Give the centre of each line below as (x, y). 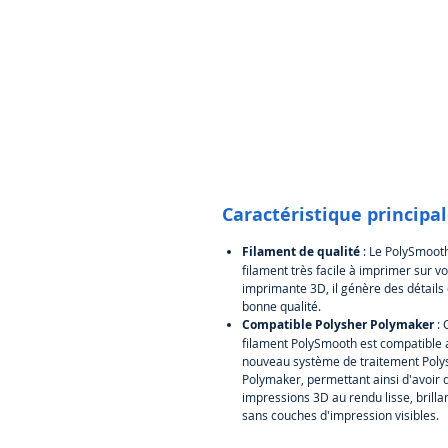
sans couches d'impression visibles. (340, 414)
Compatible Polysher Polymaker (338, 324)
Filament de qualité (301, 251)
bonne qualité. (281, 305)
